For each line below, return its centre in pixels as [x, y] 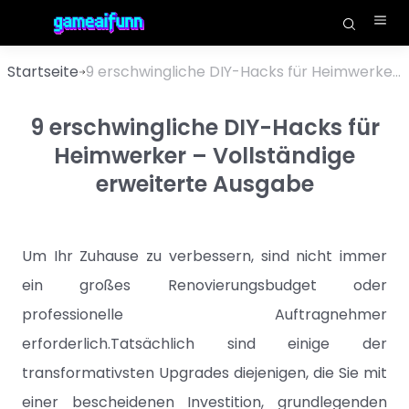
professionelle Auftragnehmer [204, 315]
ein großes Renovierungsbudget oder [204, 285]
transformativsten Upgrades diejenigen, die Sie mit [204, 373]
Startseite [43, 72]
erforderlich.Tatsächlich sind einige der [204, 344]
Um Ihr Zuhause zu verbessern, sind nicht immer [204, 256]
